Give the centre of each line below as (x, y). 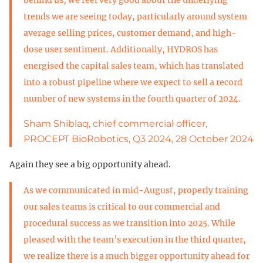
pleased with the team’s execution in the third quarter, (135, 239)
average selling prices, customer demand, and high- (130, 33)
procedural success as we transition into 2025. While (129, 223)
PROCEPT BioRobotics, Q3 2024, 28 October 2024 (139, 139)
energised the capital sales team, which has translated (134, 65)
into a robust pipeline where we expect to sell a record (133, 82)
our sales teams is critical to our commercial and (122, 206)
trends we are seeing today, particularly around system (135, 16)
